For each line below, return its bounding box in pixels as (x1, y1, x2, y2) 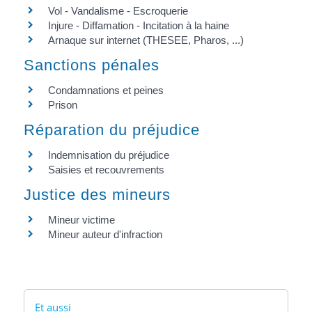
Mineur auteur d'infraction (47, 228, 162, 241)
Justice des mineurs (23, 186, 171, 204)
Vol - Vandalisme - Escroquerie (47, 4, 188, 17)
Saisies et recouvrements (47, 164, 164, 175)
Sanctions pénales (23, 56, 159, 74)
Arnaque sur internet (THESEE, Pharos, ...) (47, 33, 244, 46)
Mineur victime (47, 214, 115, 226)
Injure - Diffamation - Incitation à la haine (47, 19, 229, 31)
